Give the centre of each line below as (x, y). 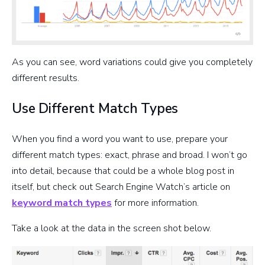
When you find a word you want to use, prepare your (120, 139)
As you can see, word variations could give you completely (132, 62)
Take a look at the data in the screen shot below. (112, 229)
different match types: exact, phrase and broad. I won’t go (130, 155)
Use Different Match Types (95, 109)
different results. (46, 78)
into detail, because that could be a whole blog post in (123, 171)
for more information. (155, 203)
